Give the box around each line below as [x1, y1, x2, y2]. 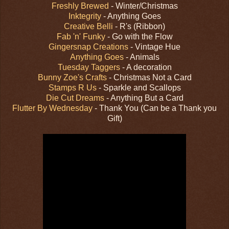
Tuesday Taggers [57, 62, 120, 72]
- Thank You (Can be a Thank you [93, 103, 217, 112]
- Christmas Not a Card [106, 73, 192, 82]
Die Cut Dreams [45, 93, 104, 102]
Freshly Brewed [51, 1, 109, 10]
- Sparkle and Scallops [96, 83, 181, 92]
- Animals [123, 52, 159, 61]
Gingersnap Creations [49, 42, 128, 51]
